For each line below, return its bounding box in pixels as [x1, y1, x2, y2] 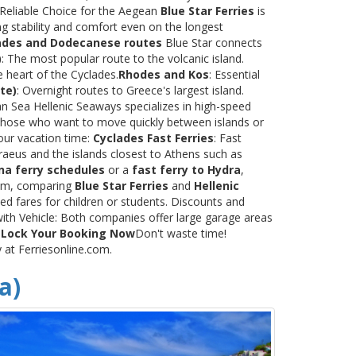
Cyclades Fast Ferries [93, 130, 214, 145]
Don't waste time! [135, 225, 226, 241]
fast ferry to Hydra [132, 161, 241, 177]
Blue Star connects [162, 34, 262, 50]
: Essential [209, 66, 260, 82]
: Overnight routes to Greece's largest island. [17, 82, 244, 98]
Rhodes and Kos [118, 66, 209, 82]
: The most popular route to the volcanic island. [2, 50, 244, 66]
